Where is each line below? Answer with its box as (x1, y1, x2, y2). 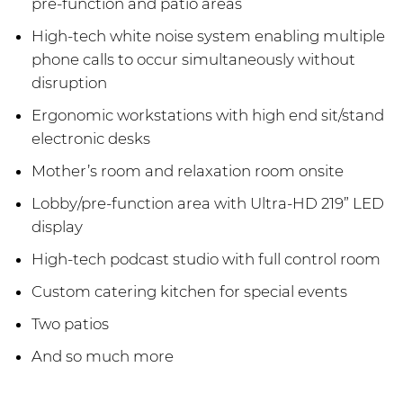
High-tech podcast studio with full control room (31, 249, 381, 268)
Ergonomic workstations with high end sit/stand (31, 105, 384, 124)
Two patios (31, 314, 109, 333)
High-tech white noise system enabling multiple (31, 26, 385, 45)
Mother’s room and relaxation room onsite (31, 161, 344, 180)
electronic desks (31, 129, 150, 148)
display (31, 217, 83, 236)
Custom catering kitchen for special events (31, 282, 347, 300)
